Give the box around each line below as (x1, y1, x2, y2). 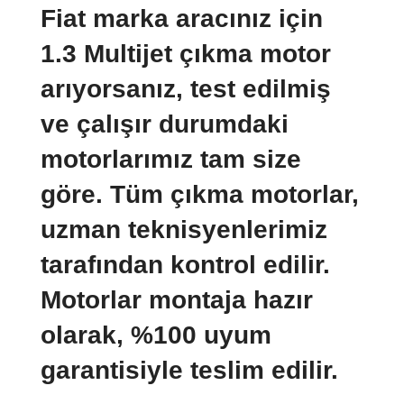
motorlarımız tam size (41, 145, 301, 174)
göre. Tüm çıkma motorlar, (41, 180, 359, 209)
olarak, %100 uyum (41, 321, 271, 350)
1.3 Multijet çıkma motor (41, 40, 331, 69)
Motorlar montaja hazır (41, 286, 313, 315)
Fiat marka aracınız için (41, 5, 323, 33)
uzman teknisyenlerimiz (41, 216, 327, 244)
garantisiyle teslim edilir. (41, 356, 338, 385)
